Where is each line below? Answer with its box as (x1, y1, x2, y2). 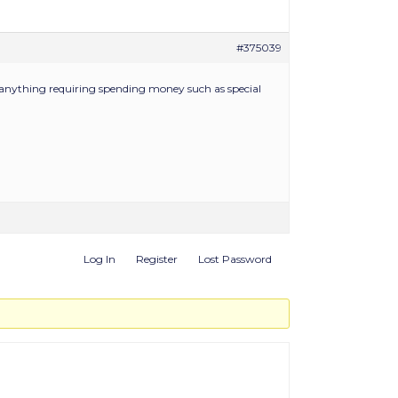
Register (136, 252, 178, 266)
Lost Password (198, 252, 272, 266)
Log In (84, 252, 115, 266)
